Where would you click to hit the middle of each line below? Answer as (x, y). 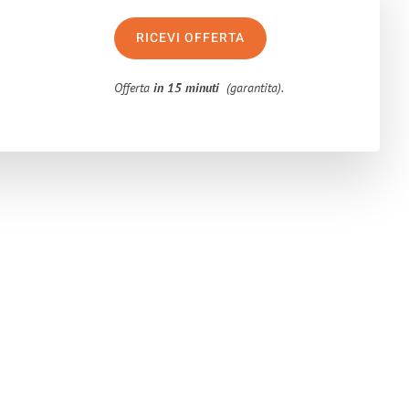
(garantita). (252, 88)
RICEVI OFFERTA (191, 38)
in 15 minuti (187, 88)
